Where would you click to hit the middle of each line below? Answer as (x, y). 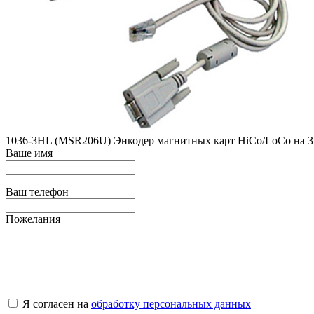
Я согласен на (55, 303)
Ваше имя (29, 153)
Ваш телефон (37, 191)
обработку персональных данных (171, 303)
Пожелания (33, 219)
